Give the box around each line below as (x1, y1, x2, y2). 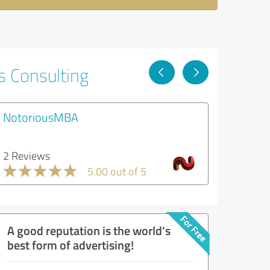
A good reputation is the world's (7, 222, 171, 239)
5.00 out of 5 (87, 164, 146, 178)
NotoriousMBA (3, 108, 78, 125)
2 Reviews (3, 148, 50, 163)
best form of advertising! (7, 236, 134, 253)
